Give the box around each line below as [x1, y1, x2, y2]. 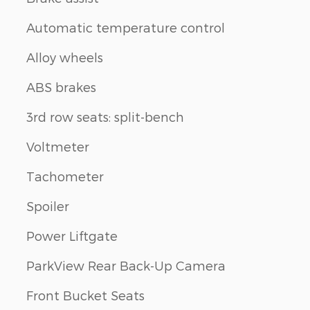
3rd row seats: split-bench [26, 109, 184, 124]
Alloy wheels [26, 49, 103, 64]
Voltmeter [26, 138, 89, 154]
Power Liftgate [26, 228, 118, 243]
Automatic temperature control [26, 19, 225, 35]
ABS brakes [26, 79, 96, 94]
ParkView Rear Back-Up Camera [26, 257, 226, 273]
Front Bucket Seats [26, 287, 145, 302]
